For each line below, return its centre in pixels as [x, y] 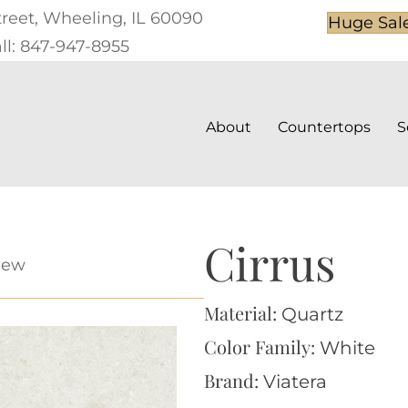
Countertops [324, 127]
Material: [243, 312]
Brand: [234, 380]
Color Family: [262, 346]
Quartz [312, 314]
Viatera [295, 381]
